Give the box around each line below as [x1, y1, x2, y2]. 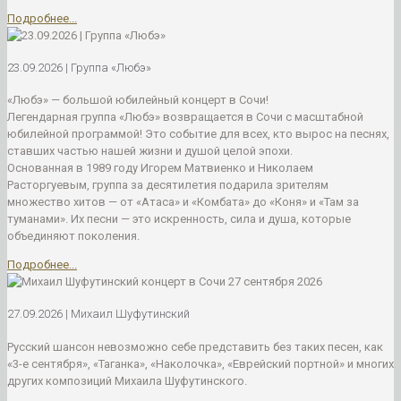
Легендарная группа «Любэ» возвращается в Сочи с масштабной [7, 110, 363, 124]
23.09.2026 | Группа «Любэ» [7, 60, 151, 74]
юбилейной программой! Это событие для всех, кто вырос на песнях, [7, 127, 389, 141]
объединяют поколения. [7, 229, 140, 243]
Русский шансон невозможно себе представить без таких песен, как [7, 339, 383, 354]
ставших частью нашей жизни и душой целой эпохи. [7, 144, 293, 158]
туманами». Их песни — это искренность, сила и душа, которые [7, 212, 351, 226]
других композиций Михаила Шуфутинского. [7, 373, 247, 388]
